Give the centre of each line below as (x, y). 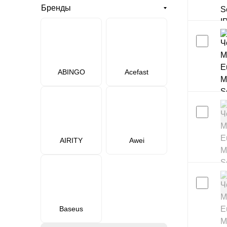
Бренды (56, 8)
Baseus (71, 209)
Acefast (137, 72)
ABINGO (71, 72)
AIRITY (71, 140)
